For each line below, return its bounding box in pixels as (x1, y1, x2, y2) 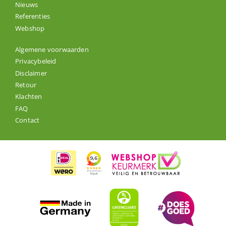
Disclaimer (15, 68, 47, 78)
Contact (15, 116, 40, 125)
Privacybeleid (15, 56, 56, 66)
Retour (15, 80, 37, 89)
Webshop (15, 23, 45, 33)
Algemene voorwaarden (15, 44, 89, 54)
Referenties (15, 12, 50, 21)
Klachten (15, 92, 42, 101)
